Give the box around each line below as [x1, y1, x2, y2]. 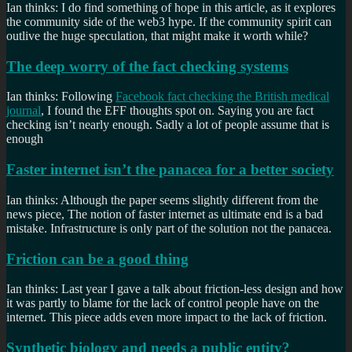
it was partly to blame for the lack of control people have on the [6, 296, 319, 310]
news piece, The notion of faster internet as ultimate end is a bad [6, 207, 323, 221]
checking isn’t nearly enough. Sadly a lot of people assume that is [6, 118, 329, 132]
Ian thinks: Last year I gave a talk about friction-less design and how [6, 282, 343, 296]
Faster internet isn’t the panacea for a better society [6, 161, 334, 178]
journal [6, 104, 41, 118]
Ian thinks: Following [6, 90, 115, 104]
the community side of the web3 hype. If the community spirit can [6, 14, 332, 28]
